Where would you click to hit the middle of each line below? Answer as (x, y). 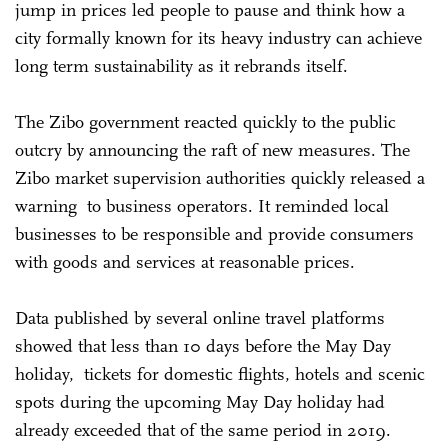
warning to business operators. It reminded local (202, 205)
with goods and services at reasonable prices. (185, 261)
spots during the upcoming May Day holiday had (200, 401)
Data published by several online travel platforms (200, 317)
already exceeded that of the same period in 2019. (205, 429)
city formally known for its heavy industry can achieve (218, 37)
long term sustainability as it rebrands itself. (181, 65)
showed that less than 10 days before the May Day (203, 345)
